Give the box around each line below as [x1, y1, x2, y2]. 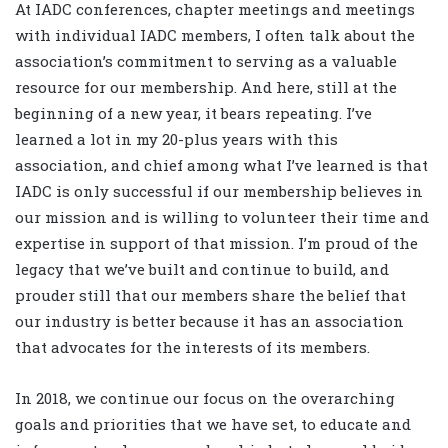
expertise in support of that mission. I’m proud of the [15, 233, 418, 254]
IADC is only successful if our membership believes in [15, 181, 423, 202]
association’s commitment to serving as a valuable [15, 51, 397, 72]
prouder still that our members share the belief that [15, 285, 406, 306]
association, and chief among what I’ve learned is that [15, 155, 428, 176]
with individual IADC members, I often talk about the [15, 25, 415, 46]
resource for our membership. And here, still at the [15, 77, 397, 98]
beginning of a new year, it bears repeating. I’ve [15, 103, 372, 124]
